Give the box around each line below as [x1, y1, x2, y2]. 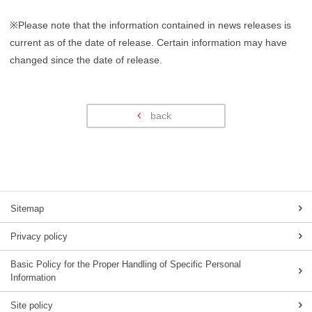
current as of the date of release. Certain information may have [10, 36, 287, 48]
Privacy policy [10, 231, 68, 242]
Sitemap [10, 203, 44, 214]
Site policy [10, 299, 53, 311]
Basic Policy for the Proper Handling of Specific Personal [10, 258, 241, 270]
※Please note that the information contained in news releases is [10, 19, 291, 31]
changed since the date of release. [10, 54, 162, 65]
